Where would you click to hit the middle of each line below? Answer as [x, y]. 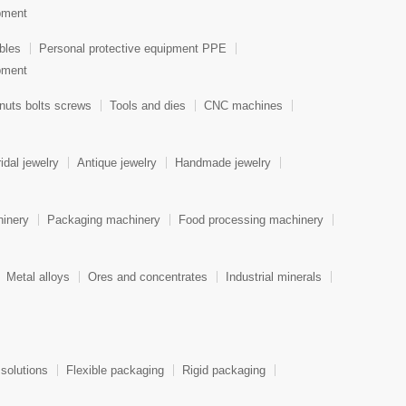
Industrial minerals [274, 277]
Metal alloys [38, 277]
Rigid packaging [224, 371]
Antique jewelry [117, 163]
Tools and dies [148, 106]
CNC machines [243, 106]
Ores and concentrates [148, 277]
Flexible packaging [115, 371]
